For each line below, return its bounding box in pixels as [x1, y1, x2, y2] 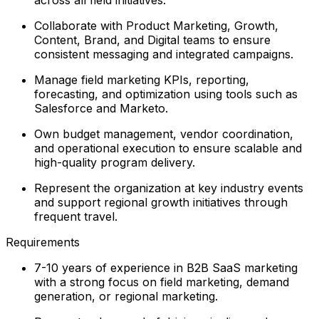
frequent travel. [34, 209, 117, 224]
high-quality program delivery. [34, 155, 195, 169]
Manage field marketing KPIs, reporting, [34, 72, 249, 87]
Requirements [6, 234, 80, 249]
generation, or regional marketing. [34, 288, 218, 303]
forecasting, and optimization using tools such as [34, 86, 298, 101]
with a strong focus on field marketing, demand [34, 274, 289, 289]
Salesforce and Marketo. [34, 100, 168, 115]
